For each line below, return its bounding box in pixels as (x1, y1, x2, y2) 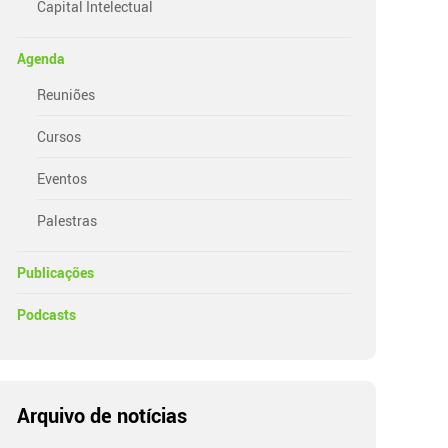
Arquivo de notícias (17, 401, 188, 429)
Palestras (37, 210, 98, 230)
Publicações (17, 262, 95, 282)
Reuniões (37, 84, 96, 104)
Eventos (37, 168, 88, 188)
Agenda (17, 48, 66, 68)
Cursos (37, 126, 82, 146)
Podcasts (17, 304, 77, 324)
